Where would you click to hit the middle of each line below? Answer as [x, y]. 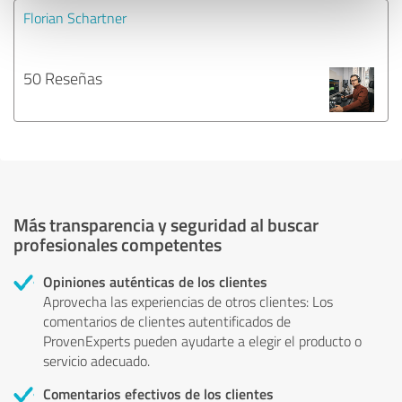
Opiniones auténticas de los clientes [155, 281]
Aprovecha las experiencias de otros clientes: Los [188, 301]
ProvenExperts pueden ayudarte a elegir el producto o [202, 341]
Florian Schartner [75, 17]
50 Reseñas [63, 78]
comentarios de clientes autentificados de [167, 321]
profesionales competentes [118, 244]
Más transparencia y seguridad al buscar [166, 224]
